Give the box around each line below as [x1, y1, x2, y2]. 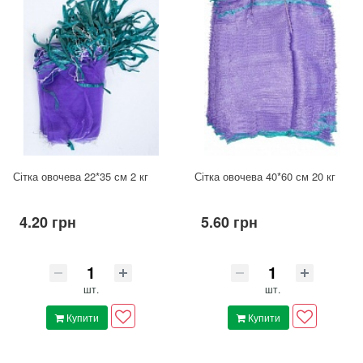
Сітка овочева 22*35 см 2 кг [13, 169, 148, 185]
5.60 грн [201, 211, 258, 233]
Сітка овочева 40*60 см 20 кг [194, 169, 335, 185]
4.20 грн [19, 211, 76, 233]
